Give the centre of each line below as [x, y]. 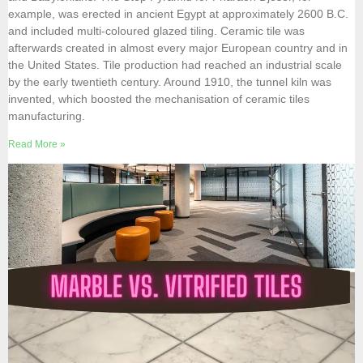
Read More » [37, 145]
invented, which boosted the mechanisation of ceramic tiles [159, 99]
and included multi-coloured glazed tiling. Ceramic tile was [156, 31]
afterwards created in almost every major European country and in [178, 48]
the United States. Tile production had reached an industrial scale [175, 65]
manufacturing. [47, 116]
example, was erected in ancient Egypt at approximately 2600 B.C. [178, 14]
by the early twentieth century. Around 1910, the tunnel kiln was [170, 82]
